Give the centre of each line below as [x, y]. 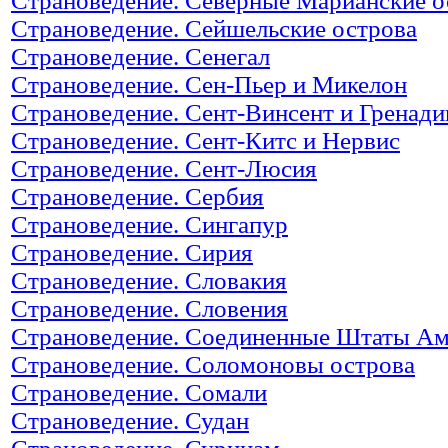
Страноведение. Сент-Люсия [164, 168]
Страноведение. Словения [149, 308]
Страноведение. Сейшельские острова [214, 28]
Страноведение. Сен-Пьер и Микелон [209, 84]
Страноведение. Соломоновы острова [213, 364]
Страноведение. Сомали [139, 392]
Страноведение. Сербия [137, 196]
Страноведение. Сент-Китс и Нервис [205, 140]
